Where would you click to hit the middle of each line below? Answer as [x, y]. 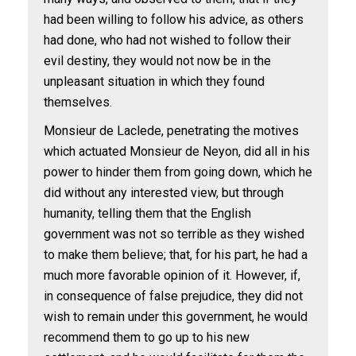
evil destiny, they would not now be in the [157, 61]
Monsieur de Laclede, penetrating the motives [171, 131]
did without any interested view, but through [164, 193]
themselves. [78, 102]
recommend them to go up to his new [147, 337]
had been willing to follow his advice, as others [174, 19]
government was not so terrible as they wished [174, 234]
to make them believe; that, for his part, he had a [176, 255]
